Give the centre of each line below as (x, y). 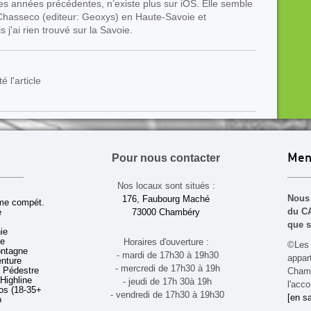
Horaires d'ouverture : (166, 242)
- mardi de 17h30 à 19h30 (166, 255)
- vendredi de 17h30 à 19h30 (166, 295)
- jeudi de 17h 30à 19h (166, 281)
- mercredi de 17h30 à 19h (166, 268)
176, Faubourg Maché (166, 199)
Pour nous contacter (166, 158)
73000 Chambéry (166, 212)
